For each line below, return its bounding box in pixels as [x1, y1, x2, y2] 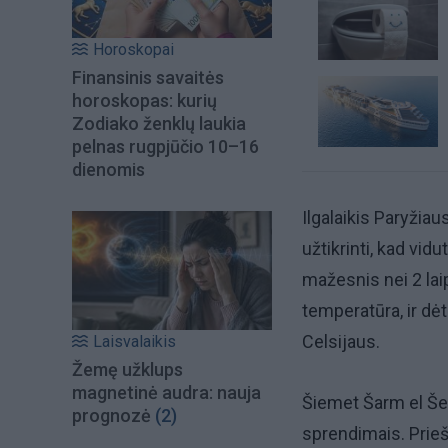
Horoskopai [93, 40, 174, 60]
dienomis [72, 159, 145, 181]
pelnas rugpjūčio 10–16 [72, 136, 259, 158]
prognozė [72, 404, 151, 426]
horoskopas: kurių [72, 90, 217, 112]
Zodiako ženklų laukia [72, 113, 246, 135]
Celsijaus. [302, 331, 380, 353]
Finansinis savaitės [72, 67, 224, 89]
